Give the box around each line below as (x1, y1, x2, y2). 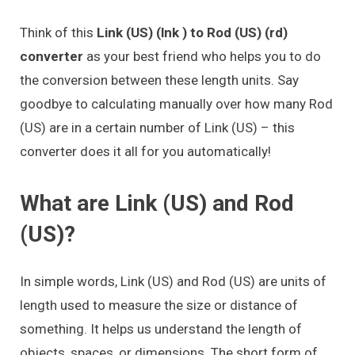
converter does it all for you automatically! (20, 143, 271, 159)
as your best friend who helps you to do (83, 48, 321, 64)
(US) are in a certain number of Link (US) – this (20, 119, 295, 136)
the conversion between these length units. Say (20, 71, 299, 88)
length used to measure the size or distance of (20, 296, 298, 313)
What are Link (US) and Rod (20, 189, 294, 216)
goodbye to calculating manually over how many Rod (20, 95, 333, 112)
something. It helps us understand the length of (20, 320, 302, 337)
